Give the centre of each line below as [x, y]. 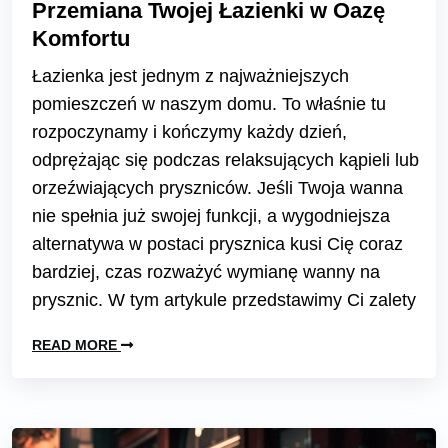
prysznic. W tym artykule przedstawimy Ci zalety [224, 299]
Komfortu [81, 38]
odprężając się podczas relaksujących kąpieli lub [225, 159]
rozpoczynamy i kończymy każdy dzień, [189, 131]
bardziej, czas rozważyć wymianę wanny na [206, 271]
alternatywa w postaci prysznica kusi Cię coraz [217, 243]
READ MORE [76, 344]
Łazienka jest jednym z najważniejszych [190, 75]
